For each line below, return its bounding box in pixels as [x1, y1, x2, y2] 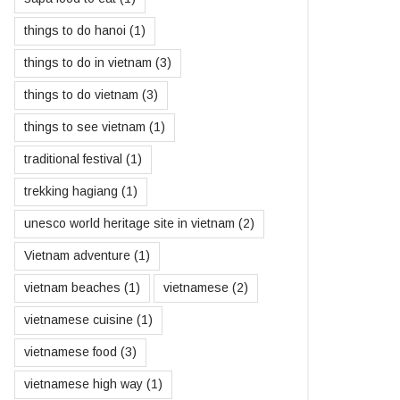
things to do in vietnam [24, 55, 152, 71]
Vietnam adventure [24, 248, 130, 263]
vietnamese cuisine [24, 312, 133, 328]
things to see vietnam [24, 120, 146, 135]
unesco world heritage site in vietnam [24, 216, 235, 231]
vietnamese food [24, 345, 117, 360]
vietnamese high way [24, 377, 143, 392]
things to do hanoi [24, 23, 126, 38]
